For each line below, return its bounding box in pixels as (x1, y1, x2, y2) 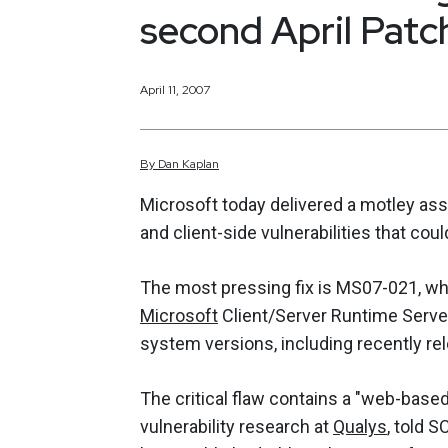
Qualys (333, 416, 387, 438)
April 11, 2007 (140, 81, 210, 98)
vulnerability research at (140, 416, 333, 438)
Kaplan (182, 156, 219, 173)
